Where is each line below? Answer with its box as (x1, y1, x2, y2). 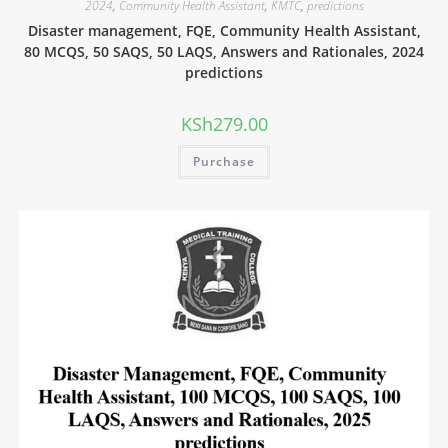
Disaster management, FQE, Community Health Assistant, (27, 20, 421, 40)
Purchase (193, 152, 255, 170)
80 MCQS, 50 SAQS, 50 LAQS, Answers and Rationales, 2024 (24, 41, 424, 61)
